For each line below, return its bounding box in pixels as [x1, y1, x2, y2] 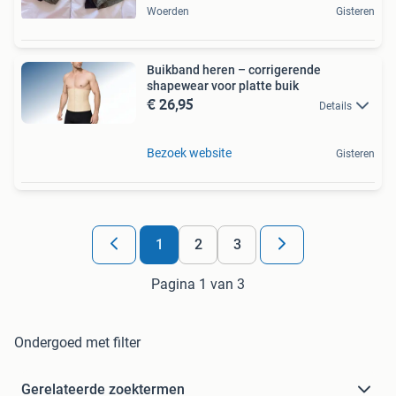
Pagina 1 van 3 [151, 276, 245, 293]
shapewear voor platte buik [147, 78, 299, 93]
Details [319, 99, 352, 112]
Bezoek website [147, 146, 232, 160]
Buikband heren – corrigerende [147, 62, 321, 77]
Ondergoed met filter [14, 334, 141, 351]
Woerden [147, 4, 189, 18]
